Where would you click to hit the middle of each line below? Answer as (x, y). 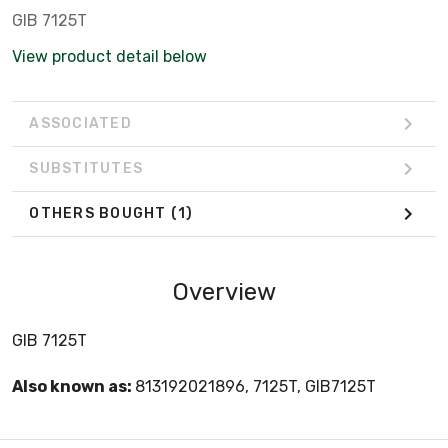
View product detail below (109, 56)
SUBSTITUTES (86, 169)
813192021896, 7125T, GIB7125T (255, 386)
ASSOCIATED (80, 124)
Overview (224, 291)
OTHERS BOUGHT (100, 214)
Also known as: (73, 386)
